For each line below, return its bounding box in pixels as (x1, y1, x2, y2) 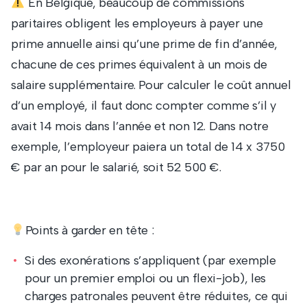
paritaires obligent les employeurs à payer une (11, 16, 263, 31)
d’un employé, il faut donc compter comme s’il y (11, 98, 276, 113)
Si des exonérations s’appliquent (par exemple (25, 253, 276, 268)
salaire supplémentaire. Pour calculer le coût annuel (11, 77, 291, 93)
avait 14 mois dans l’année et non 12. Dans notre (11, 119, 269, 134)
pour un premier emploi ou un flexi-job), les (25, 271, 266, 286)
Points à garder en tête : (25, 223, 154, 238)
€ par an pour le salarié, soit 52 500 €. (11, 160, 221, 175)
